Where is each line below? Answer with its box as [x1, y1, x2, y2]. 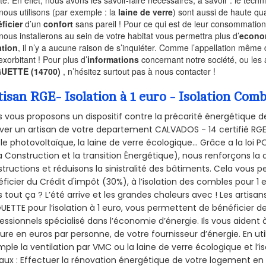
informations [87, 53, 140, 65]
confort [43, 17, 74, 30]
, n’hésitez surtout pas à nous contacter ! [63, 65, 216, 77]
